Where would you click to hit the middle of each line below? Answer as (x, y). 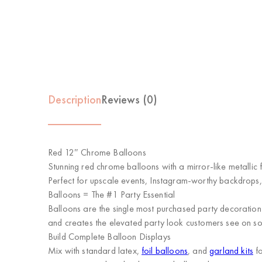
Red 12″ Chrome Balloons (97, 152)
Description (75, 99)
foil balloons (165, 251)
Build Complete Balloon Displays (109, 237)
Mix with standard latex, (95, 251)
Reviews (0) (129, 99)
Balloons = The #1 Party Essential (112, 194)
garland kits (231, 251)
